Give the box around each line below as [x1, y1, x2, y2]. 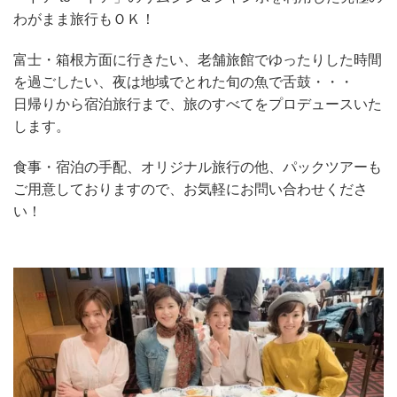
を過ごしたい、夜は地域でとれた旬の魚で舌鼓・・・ [13, 74, 354, 90]
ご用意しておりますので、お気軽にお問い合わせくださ [13, 181, 368, 197]
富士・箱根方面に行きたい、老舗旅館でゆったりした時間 [13, 52, 382, 68]
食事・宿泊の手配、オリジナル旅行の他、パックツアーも [13, 159, 382, 175]
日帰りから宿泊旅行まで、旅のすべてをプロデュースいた [13, 97, 382, 113]
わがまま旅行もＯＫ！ [13, 12, 155, 27]
